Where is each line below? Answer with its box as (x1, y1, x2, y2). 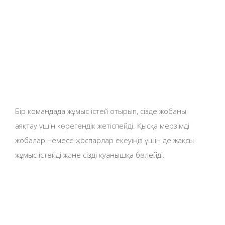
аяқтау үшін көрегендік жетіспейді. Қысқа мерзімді (15, 120, 189, 131)
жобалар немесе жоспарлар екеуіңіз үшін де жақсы (15, 135, 194, 145)
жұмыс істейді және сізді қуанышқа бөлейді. (15, 149, 165, 160)
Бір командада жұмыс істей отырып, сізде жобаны (15, 105, 186, 116)
